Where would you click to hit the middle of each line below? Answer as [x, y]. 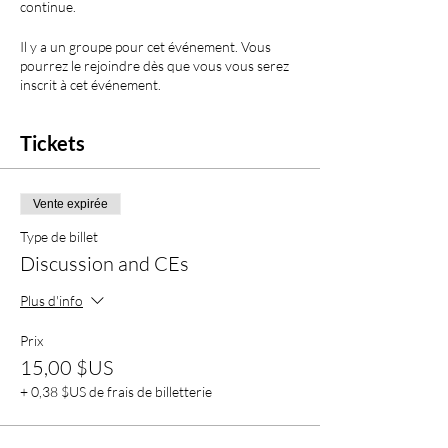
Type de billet [59, 236]
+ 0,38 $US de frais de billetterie [116, 391]
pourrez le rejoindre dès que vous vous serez [154, 65]
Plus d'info [51, 300]
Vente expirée [70, 204]
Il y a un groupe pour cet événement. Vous [145, 46]
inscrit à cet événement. [90, 84]
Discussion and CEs [104, 263]
